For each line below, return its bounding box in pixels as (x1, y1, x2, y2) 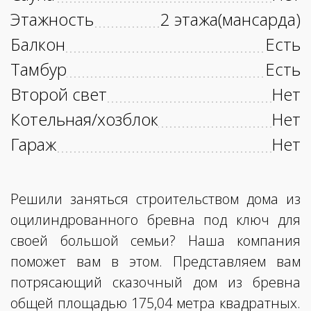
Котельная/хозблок (10, 108, 158, 131)
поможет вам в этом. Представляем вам (10, 252, 301, 271)
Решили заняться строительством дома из (10, 190, 301, 209)
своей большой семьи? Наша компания (10, 231, 301, 251)
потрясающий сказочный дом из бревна (10, 273, 301, 292)
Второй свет (10, 83, 107, 106)
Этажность (10, 8, 94, 31)
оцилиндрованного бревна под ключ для (10, 210, 301, 230)
